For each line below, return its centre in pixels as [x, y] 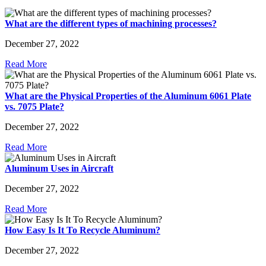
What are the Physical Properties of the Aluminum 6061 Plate [128, 96]
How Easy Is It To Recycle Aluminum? [83, 230]
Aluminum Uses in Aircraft [59, 169]
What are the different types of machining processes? [111, 24]
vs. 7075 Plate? [34, 107]
